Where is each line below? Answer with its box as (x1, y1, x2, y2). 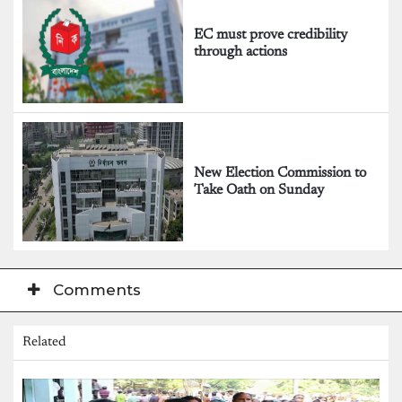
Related (22, 336, 66, 350)
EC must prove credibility (194, 27, 348, 42)
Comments (53, 281, 141, 300)
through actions (194, 44, 288, 59)
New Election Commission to (194, 165, 367, 180)
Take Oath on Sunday (194, 182, 332, 197)
